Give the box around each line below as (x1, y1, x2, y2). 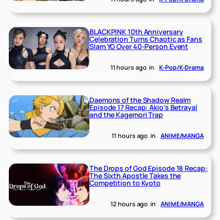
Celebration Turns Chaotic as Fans (89, 34, 202, 44)
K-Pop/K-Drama (159, 63, 204, 72)
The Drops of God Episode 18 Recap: (89, 164, 208, 173)
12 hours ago (110, 199, 148, 208)
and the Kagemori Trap (89, 110, 163, 120)
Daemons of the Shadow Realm (89, 95, 191, 105)
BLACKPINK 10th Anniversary (89, 27, 183, 37)
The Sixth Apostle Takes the (89, 171, 181, 181)
